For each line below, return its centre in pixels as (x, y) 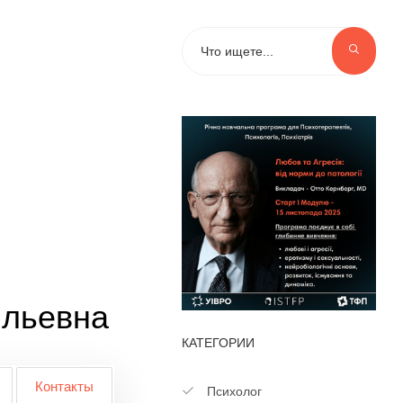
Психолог (232, 392)
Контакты (64, 386)
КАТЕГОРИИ (218, 343)
